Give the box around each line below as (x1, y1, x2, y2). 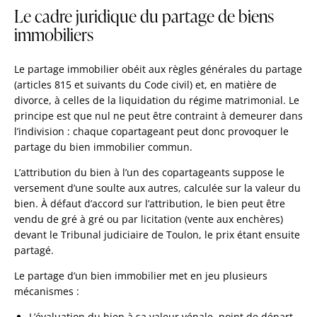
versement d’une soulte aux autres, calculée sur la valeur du (14, 180, 301, 195)
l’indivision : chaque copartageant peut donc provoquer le (14, 124, 289, 138)
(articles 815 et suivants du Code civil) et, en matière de (14, 77, 277, 91)
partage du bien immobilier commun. (14, 139, 192, 154)
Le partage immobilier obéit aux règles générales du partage (14, 62, 302, 76)
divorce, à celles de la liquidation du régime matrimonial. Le (14, 93, 299, 107)
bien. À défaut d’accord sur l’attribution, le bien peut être (14, 196, 285, 210)
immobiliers (14, 22, 93, 46)
